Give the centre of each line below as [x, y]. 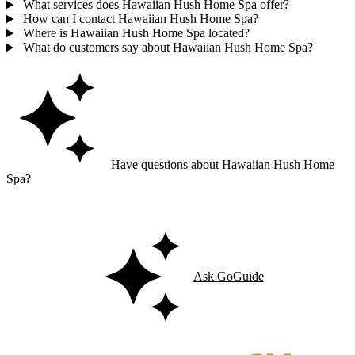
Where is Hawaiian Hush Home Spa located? [134, 33]
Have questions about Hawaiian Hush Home [221, 165]
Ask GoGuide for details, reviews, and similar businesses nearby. [168, 206]
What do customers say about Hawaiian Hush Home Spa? [166, 48]
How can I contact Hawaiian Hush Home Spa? [139, 19]
